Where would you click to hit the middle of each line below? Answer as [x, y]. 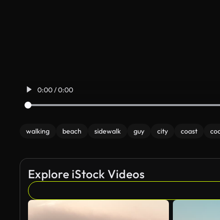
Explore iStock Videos [86, 174]
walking [38, 131]
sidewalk [108, 131]
